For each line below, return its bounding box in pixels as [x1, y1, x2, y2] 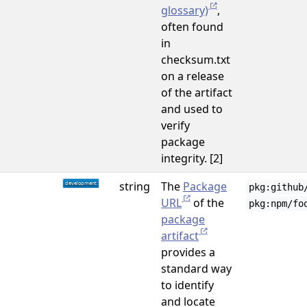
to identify [161, 278, 214, 293]
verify [161, 118, 190, 133]
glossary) [161, 3, 208, 18]
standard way [161, 261, 232, 276]
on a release [161, 69, 224, 84]
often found [161, 19, 223, 34]
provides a [161, 245, 215, 260]
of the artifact [161, 85, 232, 100]
